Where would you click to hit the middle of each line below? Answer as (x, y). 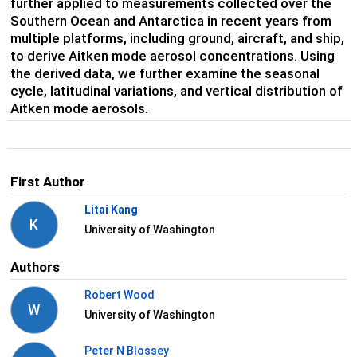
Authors (35, 267)
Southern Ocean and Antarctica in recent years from (171, 21)
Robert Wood (119, 294)
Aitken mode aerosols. (79, 109)
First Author (47, 182)
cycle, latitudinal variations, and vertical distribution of (176, 91)
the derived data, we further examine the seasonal (165, 74)
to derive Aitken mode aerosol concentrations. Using (172, 56)
